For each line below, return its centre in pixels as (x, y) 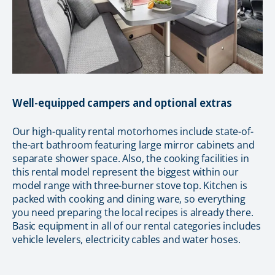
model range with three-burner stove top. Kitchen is (130, 185)
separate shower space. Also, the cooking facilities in (131, 158)
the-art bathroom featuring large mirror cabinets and (134, 145)
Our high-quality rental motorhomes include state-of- (133, 131)
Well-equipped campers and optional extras (122, 102)
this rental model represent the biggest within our (126, 172)
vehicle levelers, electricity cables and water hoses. (126, 239)
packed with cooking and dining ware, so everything (129, 199)
